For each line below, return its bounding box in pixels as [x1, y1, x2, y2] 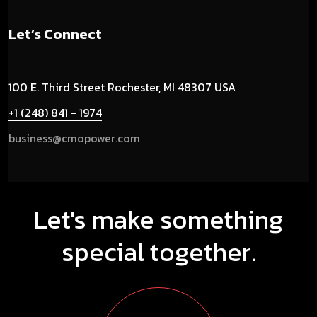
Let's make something [34, 200, 283, 238]
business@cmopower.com [8, 129, 140, 146]
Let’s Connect [8, 23, 102, 45]
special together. [61, 232, 256, 271]
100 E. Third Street [8, 78, 105, 96]
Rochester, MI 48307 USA [105, 78, 236, 96]
